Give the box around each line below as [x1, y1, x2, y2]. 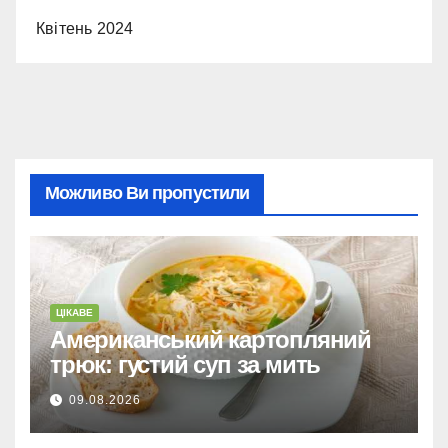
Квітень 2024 [36, 19, 134, 37]
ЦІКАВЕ [56, 307, 93, 319]
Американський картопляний [50, 326, 371, 354]
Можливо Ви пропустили [45, 182, 250, 203]
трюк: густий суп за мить [50, 351, 321, 379]
